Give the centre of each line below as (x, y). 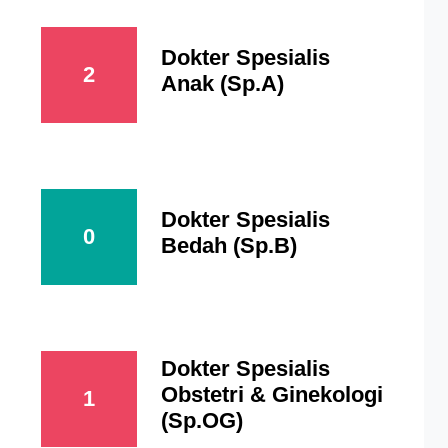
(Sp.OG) (201, 420)
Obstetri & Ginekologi (271, 394)
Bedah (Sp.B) (228, 245)
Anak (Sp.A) (222, 83)
